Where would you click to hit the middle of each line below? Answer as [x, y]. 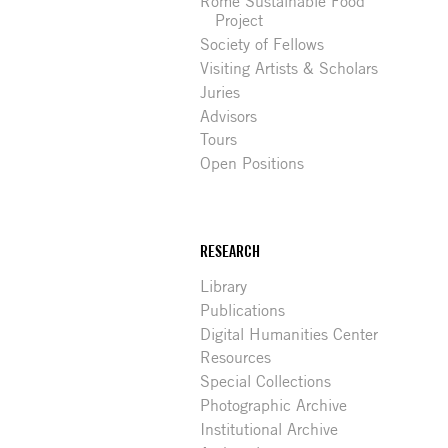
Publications [243, 310]
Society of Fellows [262, 45]
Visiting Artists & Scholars [289, 69]
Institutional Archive [269, 429]
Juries [220, 92]
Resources [236, 358]
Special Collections [266, 382]
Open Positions [252, 164]
